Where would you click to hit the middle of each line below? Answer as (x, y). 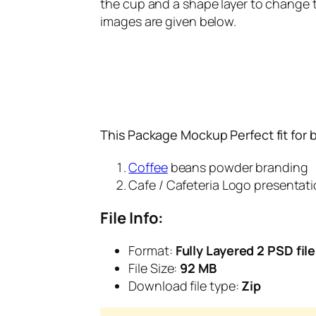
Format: (151, 250)
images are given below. (169, 21)
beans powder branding (238, 167)
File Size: (154, 268)
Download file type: (184, 285)
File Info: (132, 218)
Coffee (148, 167)
